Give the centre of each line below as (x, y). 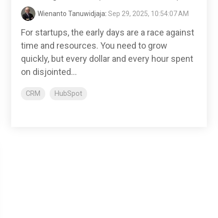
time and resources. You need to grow (94, 46)
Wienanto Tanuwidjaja (71, 14)
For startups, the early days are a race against (108, 33)
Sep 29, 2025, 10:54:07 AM (148, 14)
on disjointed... (49, 72)
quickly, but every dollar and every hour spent (107, 59)
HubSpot (68, 94)
